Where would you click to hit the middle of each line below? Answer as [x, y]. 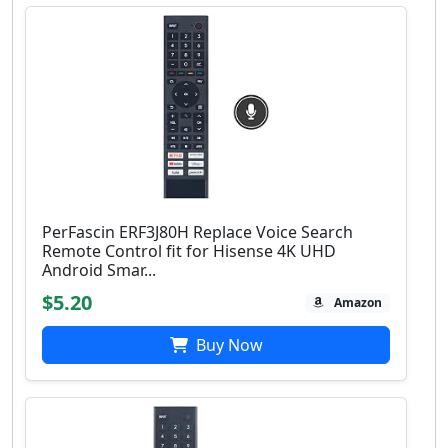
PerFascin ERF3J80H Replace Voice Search [197, 232]
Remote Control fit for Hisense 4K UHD [189, 251]
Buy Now [227, 345]
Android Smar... [99, 270]
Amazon [358, 303]
